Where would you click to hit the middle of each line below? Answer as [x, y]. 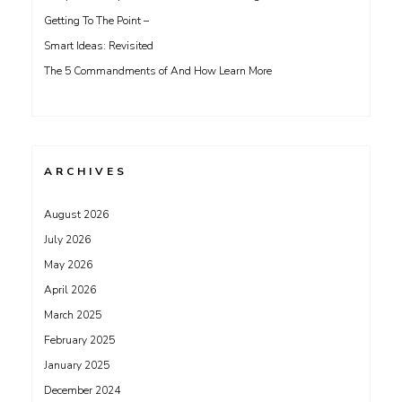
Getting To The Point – [96, 21]
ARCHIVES [86, 171]
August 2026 [76, 214]
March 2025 [73, 315]
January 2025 [77, 365]
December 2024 [82, 390]
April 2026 [70, 290]
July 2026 [67, 240]
